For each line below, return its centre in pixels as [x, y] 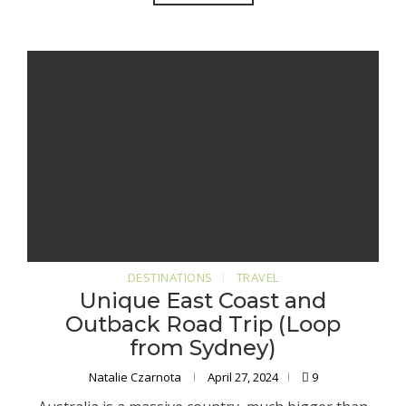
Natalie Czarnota [136, 377]
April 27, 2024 [242, 377]
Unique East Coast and [203, 301]
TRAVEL [257, 278]
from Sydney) [203, 348]
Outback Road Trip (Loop [203, 324]
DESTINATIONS [170, 278]
